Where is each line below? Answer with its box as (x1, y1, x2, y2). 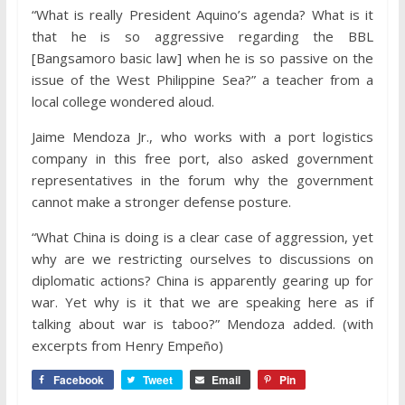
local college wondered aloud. (31, 92, 214, 111)
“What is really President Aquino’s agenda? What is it (31, 5, 374, 24)
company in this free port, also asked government (31, 149, 374, 168)
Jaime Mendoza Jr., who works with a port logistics (31, 127, 374, 146)
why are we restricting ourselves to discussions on (31, 250, 374, 268)
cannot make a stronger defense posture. (31, 193, 291, 212)
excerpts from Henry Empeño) (31, 336, 223, 355)
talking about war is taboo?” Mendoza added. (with (31, 315, 374, 334)
